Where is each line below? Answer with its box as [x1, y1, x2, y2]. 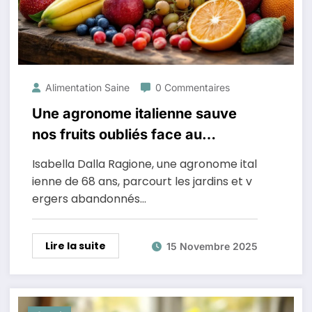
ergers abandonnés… [31, 191, 146, 207]
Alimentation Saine [45, 81, 130, 93]
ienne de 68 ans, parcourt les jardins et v [31, 173, 252, 189]
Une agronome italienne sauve [31, 105, 237, 122]
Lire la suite [45, 239, 106, 253]
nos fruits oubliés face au [31, 126, 202, 143]
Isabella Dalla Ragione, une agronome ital [31, 156, 257, 172]
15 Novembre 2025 [166, 240, 258, 252]
